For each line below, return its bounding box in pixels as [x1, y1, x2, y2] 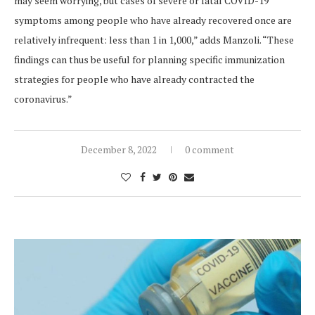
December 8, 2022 [81, 143, 157, 157]
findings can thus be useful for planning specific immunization [14, 53, 285, 67]
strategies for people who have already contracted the [14, 72, 255, 86]
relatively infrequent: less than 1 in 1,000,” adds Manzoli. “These [14, 33, 294, 47]
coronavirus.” [14, 92, 72, 106]
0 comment [185, 143, 234, 157]
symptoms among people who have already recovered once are [14, 13, 292, 27]
